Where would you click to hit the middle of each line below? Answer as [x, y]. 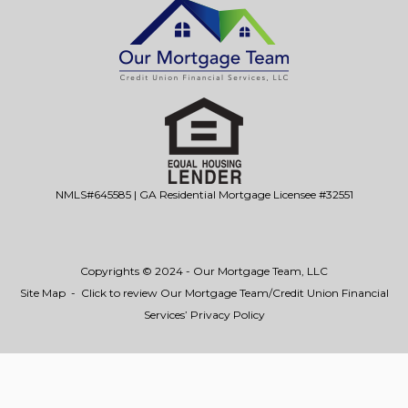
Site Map [42, 293]
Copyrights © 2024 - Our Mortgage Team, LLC [204, 271]
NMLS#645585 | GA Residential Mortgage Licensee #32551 [204, 195]
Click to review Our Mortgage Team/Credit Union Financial [235, 293]
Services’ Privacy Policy [204, 315]
